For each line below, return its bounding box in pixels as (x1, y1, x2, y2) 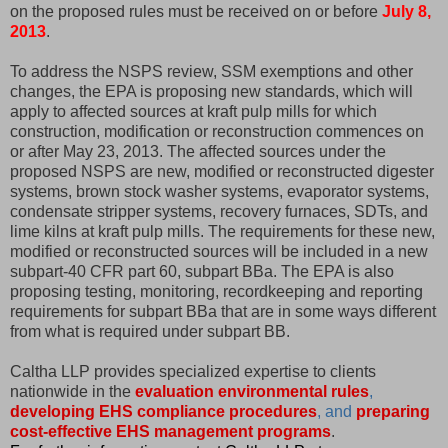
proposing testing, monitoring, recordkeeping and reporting (10, 282, 423, 300)
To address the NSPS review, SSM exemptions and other (10, 62, 413, 80)
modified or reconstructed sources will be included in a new (10, 242, 428, 260)
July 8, (382, 2, 431, 20)
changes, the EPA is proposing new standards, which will (10, 82, 413, 100)
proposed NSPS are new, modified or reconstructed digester (10, 162, 434, 180)
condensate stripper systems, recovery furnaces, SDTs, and (10, 202, 428, 220)
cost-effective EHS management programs (10, 422, 331, 440)
